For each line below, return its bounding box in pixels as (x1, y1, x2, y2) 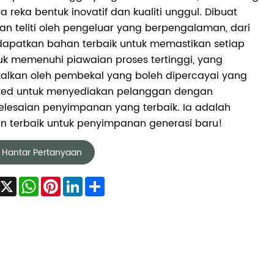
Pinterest (60, 174, 103, 190)
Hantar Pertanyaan (1, 145, 82, 160)
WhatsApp (38, 174, 90, 190)
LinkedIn (82, 174, 122, 190)
